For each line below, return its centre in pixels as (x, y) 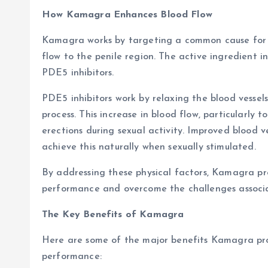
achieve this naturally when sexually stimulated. (149, 147)
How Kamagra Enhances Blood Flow (127, 15)
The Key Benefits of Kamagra (113, 215)
